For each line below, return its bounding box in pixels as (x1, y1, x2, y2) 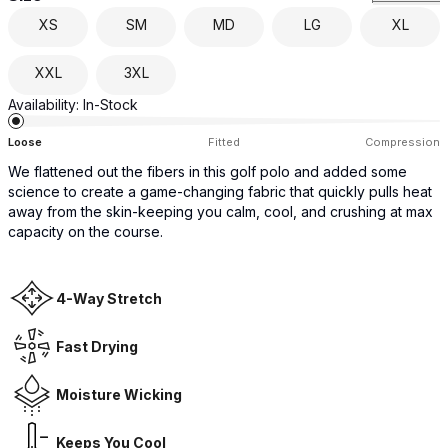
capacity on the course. (8, 223, 163, 240)
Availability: (8, 96, 79, 113)
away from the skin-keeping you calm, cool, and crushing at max (8, 203, 433, 220)
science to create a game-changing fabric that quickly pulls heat (8, 183, 432, 200)
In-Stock (83, 96, 138, 113)
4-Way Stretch (56, 289, 162, 307)
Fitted (208, 135, 240, 149)
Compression (365, 135, 440, 149)
